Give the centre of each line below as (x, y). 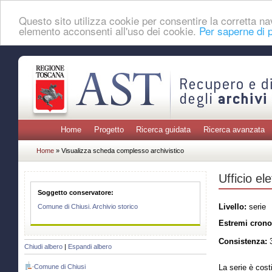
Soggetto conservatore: (76, 192)
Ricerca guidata (164, 130)
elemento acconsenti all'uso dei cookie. (109, 30)
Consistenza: (243, 242)
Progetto (109, 130)
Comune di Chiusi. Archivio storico (88, 207)
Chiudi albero (43, 247)
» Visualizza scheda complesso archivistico (120, 150)
